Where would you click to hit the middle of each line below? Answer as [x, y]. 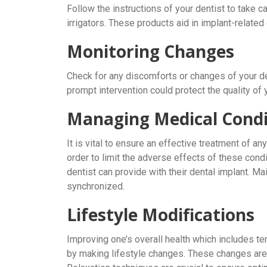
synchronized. [96, 186]
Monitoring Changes [150, 51]
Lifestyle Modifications [161, 214]
